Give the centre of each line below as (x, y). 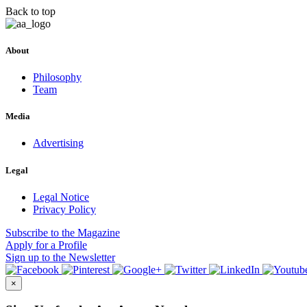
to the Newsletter (77, 257)
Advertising (58, 143)
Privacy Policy (64, 209)
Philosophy (57, 77)
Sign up (22, 257)
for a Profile (60, 245)
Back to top (30, 11)
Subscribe (27, 232)
